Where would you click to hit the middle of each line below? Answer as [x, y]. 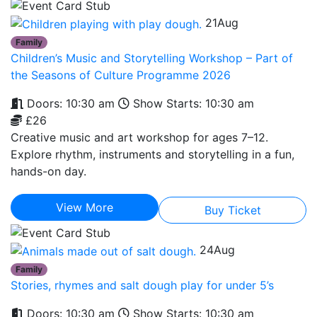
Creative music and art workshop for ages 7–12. [139, 137]
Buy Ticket [232, 210]
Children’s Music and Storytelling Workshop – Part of [152, 58]
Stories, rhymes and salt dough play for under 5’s [142, 285]
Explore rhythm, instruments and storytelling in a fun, [152, 154]
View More [85, 207]
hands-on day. [48, 171]
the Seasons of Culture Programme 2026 [121, 75]
